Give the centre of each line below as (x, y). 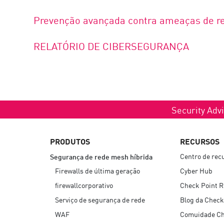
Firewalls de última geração (97, 170)
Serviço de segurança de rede (100, 199)
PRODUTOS (70, 141)
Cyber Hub (196, 170)
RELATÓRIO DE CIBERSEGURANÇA (111, 46)
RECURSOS (200, 141)
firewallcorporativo (84, 185)
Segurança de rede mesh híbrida (101, 156)
